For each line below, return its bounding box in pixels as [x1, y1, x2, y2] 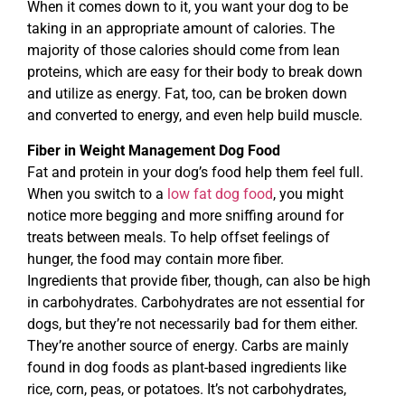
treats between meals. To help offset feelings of [27, 228, 330, 246]
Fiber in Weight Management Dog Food [27, 141, 280, 159]
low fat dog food [167, 184, 273, 202]
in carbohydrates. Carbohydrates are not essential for [27, 293, 364, 311]
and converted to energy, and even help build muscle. [27, 107, 363, 125]
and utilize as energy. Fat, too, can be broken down [27, 85, 347, 103]
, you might [273, 184, 344, 202]
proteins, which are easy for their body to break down [27, 63, 363, 81]
